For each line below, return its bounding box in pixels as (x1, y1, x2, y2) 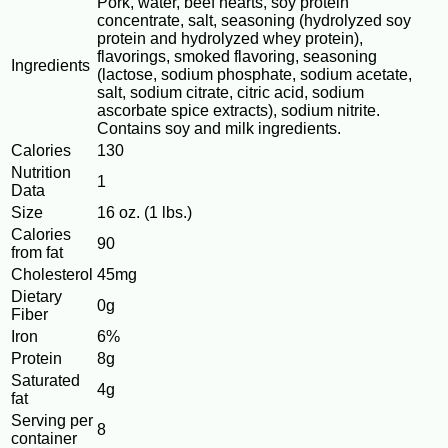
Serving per (11, 412, 93, 430)
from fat (11, 244, 63, 262)
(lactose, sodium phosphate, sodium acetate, (97, 66, 412, 84)
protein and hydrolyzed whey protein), (97, 30, 363, 48)
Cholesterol (11, 266, 93, 284)
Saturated (11, 372, 80, 390)
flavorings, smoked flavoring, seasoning (97, 48, 377, 66)
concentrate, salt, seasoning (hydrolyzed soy (97, 12, 411, 30)
